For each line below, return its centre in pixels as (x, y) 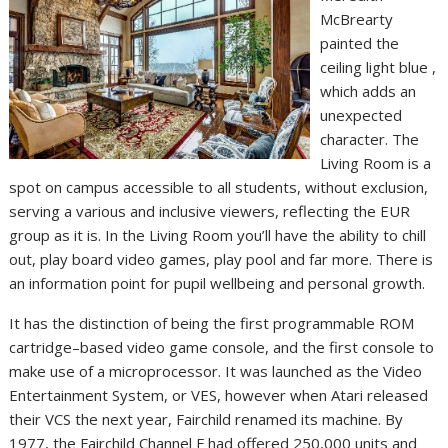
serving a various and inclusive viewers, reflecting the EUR (210, 210)
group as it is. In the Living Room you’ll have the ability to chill (218, 234)
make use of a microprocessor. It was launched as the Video (216, 370)
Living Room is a (376, 162)
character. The (370, 138)
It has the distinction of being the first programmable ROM (212, 322)
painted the (360, 42)
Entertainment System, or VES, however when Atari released (219, 394)
